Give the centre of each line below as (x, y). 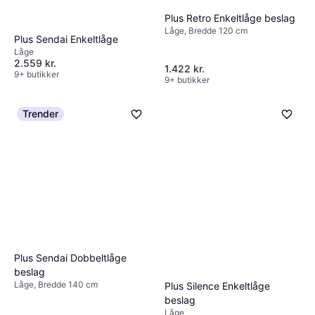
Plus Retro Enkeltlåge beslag (230, 18)
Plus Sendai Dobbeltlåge (70, 257)
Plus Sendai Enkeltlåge (66, 39)
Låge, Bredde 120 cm (206, 30)
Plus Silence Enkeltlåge (217, 286)
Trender (40, 114)
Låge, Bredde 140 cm (56, 284)
